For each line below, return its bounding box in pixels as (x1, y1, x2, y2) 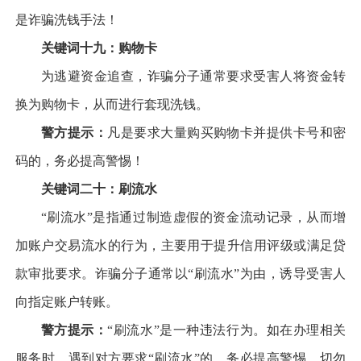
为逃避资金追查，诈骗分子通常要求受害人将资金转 (40, 68, 346, 83)
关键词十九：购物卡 (40, 40, 157, 55)
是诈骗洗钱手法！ (15, 12, 122, 27)
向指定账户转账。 (15, 294, 118, 309)
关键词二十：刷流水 (40, 181, 157, 196)
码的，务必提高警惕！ (15, 153, 144, 168)
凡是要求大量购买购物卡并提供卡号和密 (107, 125, 346, 139)
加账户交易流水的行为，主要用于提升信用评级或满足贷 (15, 238, 346, 252)
